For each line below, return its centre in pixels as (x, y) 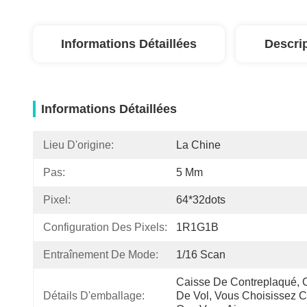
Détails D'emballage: (94, 296)
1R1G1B (197, 227)
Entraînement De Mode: (101, 255)
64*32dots (201, 200)
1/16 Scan (201, 255)
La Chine (198, 145)
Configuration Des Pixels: (105, 227)
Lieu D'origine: (78, 145)
